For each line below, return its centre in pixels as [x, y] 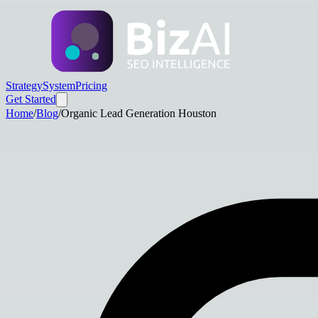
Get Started [31, 99]
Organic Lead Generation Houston [139, 113]
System [59, 86]
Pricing [91, 86]
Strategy [24, 86]
